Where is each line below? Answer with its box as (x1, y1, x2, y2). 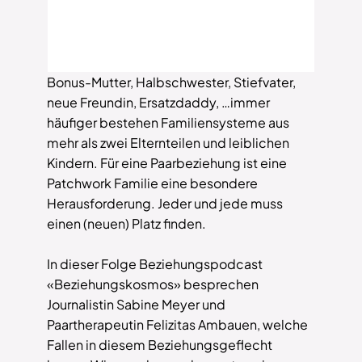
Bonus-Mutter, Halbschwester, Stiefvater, (47, 74, 297, 91)
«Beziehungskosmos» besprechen (47, 276, 259, 293)
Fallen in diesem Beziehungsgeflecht (47, 336, 273, 354)
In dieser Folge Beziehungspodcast (47, 255, 263, 273)
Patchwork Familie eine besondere (47, 175, 259, 192)
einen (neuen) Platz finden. (47, 215, 207, 233)
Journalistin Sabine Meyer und (47, 296, 226, 314)
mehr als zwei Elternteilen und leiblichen (47, 134, 290, 152)
